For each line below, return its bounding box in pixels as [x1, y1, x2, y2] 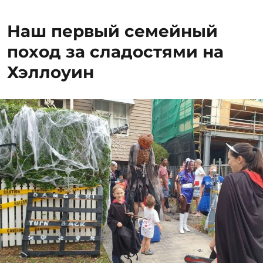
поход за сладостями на [7, 42, 224, 62]
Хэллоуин [7, 62, 95, 82]
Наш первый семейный [7, 21, 218, 41]
